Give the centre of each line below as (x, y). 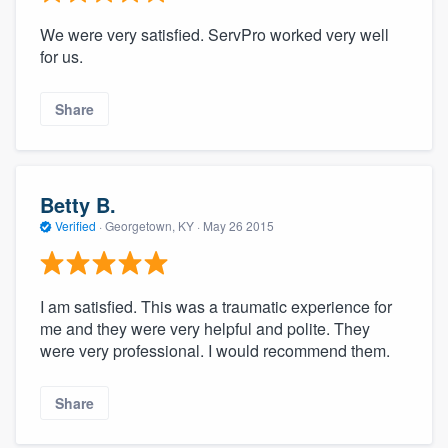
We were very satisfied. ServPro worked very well (214, 34)
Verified (75, 226)
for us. (61, 56)
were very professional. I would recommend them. (215, 350)
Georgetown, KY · (152, 226)
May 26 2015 (238, 226)
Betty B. (78, 205)
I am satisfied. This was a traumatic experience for (216, 306)
